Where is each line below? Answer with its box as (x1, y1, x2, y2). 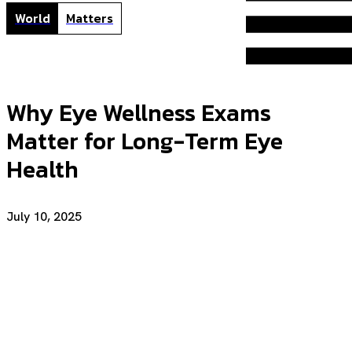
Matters (66, 9, 113, 28)
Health (6, 151, 79, 187)
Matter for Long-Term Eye (6, 123, 283, 159)
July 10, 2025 (6, 207, 82, 225)
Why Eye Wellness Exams (6, 94, 271, 130)
